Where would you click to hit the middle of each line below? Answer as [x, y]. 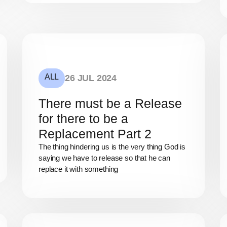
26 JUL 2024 [91, 78]
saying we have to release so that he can [105, 158]
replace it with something [79, 169]
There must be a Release [110, 103]
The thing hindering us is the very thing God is [112, 146]
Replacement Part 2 [95, 134]
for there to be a [83, 118]
